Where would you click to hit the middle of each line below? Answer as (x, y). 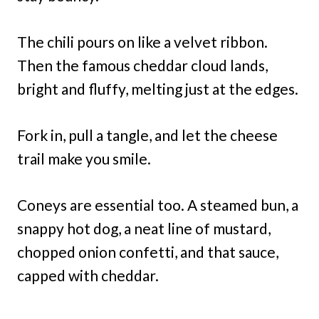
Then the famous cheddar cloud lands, (142, 65)
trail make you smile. (84, 158)
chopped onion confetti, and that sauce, (148, 251)
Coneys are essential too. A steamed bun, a (158, 204)
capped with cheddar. (88, 275)
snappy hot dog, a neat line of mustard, (144, 228)
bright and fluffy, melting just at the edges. (158, 88)
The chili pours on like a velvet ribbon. (142, 41)
